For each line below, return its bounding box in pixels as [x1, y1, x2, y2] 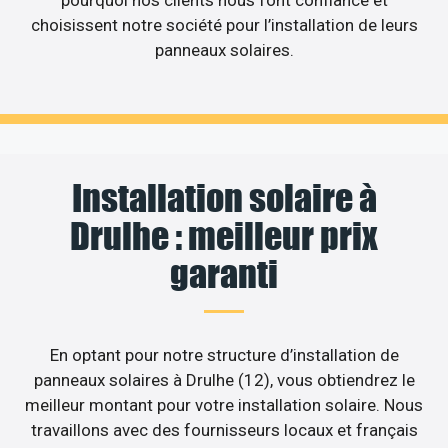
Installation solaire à [71, 175, 377, 220]
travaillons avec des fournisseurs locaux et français [30, 419, 418, 440]
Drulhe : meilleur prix [70, 213, 378, 258]
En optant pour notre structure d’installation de [49, 344, 399, 365]
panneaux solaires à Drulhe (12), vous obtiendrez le [33, 369, 415, 390]
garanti [170, 251, 278, 296]
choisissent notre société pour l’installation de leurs [30, 15, 418, 36]
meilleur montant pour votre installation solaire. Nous [25, 394, 423, 415]
